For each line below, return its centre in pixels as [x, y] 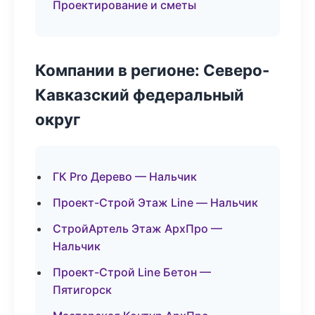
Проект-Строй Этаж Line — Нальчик [155, 202]
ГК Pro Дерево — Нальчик [125, 176]
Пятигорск [82, 290]
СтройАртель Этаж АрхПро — [137, 229]
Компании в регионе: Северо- [153, 70]
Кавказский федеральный [140, 95]
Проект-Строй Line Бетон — [132, 272]
